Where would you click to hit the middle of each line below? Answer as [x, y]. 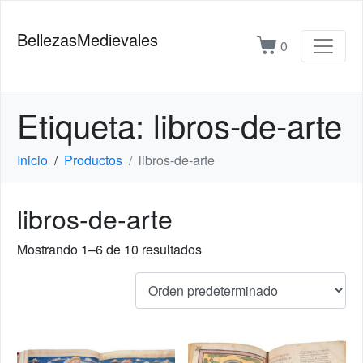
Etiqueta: [85, 124]
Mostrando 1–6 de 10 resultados [109, 249]
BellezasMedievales [88, 39]
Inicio [32, 160]
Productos [93, 160]
